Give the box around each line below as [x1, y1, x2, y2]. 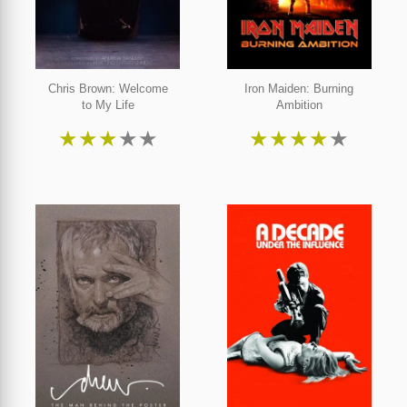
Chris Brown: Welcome [47, 82, 168, 96]
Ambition [275, 98, 323, 113]
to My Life [81, 98, 134, 113]
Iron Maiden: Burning [244, 82, 354, 96]
